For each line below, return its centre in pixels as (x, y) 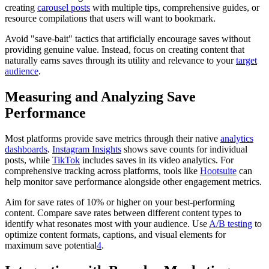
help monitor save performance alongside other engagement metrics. (133, 181)
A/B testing (231, 223)
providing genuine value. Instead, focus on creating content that (125, 49)
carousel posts (64, 7)
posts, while (29, 160)
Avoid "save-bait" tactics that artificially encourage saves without (128, 38)
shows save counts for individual (184, 149)
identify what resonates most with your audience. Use (107, 223)
